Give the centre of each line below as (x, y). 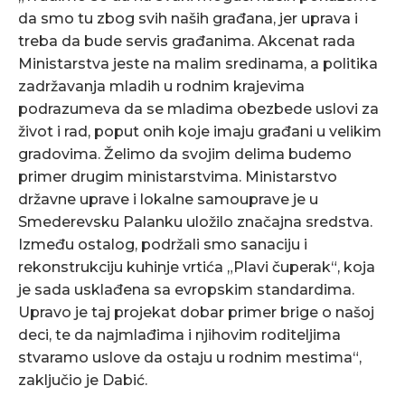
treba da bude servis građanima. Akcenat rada (187, 41)
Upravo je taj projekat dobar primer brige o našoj (196, 312)
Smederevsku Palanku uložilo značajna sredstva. (195, 222)
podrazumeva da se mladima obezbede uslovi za (198, 109)
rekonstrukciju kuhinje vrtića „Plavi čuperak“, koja (197, 267)
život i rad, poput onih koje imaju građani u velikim (200, 132)
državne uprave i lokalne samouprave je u (168, 199)
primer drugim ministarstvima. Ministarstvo (178, 177)
